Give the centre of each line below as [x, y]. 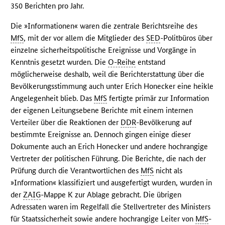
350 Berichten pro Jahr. [47, 6]
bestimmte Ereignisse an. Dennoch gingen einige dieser [101, 135]
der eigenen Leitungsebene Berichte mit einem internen [102, 110]
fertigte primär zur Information [158, 98]
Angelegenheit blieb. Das [52, 98]
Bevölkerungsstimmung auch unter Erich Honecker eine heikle [112, 86]
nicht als [168, 171]
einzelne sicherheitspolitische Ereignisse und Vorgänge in [103, 50]
